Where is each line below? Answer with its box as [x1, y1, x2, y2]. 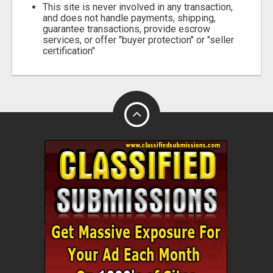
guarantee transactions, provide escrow [43, 23, 210, 35]
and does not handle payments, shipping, [43, 12, 216, 24]
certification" [43, 44, 95, 57]
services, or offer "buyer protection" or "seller [43, 34, 234, 46]
